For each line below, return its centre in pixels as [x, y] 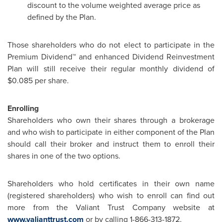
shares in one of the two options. [64, 156]
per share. [51, 81]
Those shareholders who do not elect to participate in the [111, 45]
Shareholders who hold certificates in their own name [111, 184]
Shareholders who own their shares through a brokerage [111, 120]
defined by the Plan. [62, 17]
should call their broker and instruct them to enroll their [111, 144]
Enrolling [23, 108]
